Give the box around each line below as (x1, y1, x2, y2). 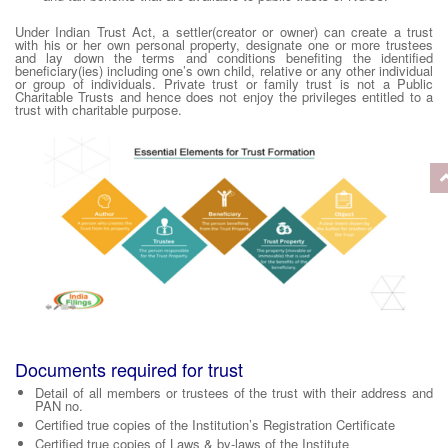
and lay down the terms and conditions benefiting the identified (15, 48, 433, 68)
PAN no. (35, 396, 83, 416)
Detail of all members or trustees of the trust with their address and (35, 383, 433, 403)
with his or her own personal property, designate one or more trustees (15, 35, 433, 55)
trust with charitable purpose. (15, 100, 182, 120)
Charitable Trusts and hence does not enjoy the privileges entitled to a (15, 87, 433, 107)
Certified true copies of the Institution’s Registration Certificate (35, 415, 395, 435)
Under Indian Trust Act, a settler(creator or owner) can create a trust (15, 22, 433, 42)
